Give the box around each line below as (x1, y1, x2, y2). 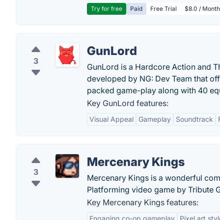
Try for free (91, 5, 122, 12)
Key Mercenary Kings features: (87, 197, 198, 207)
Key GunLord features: (87, 98, 168, 108)
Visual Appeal (89, 115, 134, 123)
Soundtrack (176, 115, 213, 123)
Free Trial (150, 5, 177, 12)
